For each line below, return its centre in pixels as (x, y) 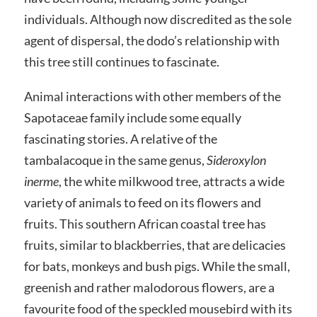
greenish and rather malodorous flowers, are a (149, 288)
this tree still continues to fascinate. (121, 61)
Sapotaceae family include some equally (132, 118)
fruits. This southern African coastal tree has (145, 224)
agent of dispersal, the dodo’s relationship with (151, 40)
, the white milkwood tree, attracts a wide (171, 181)
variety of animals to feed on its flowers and (142, 203)
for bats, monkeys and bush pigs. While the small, (157, 266)
